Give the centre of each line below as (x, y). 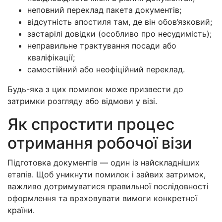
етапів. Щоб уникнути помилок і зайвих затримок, (107, 174)
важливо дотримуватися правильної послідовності (108, 186)
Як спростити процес (91, 124)
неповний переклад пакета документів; (104, 10)
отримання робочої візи (100, 143)
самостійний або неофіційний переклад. (106, 69)
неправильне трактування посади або (102, 45)
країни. (21, 210)
